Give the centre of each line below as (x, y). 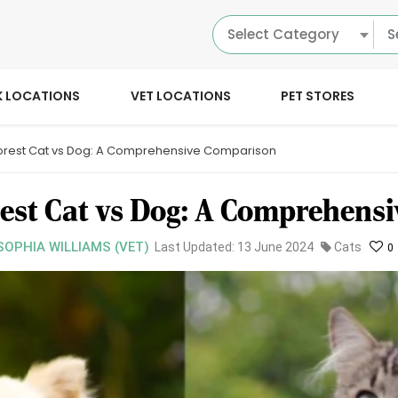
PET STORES (318, 96)
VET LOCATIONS (180, 96)
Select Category (283, 34)
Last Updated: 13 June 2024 (234, 247)
